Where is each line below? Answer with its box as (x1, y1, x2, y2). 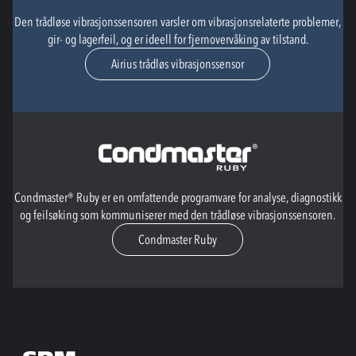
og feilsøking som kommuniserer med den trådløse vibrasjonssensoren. (20, 207, 336, 223)
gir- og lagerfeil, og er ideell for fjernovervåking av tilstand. (47, 31, 308, 48)
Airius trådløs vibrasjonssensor (111, 56, 245, 72)
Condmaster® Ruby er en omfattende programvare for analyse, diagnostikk (14, 189, 342, 206)
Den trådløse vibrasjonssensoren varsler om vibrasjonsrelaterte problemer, (14, 14, 342, 30)
